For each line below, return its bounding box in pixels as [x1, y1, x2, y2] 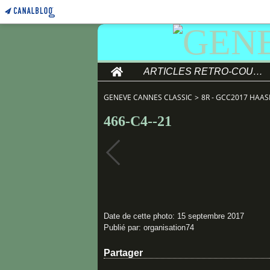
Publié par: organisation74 [104, 223, 194, 232]
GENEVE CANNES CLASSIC [104, 92, 192, 102]
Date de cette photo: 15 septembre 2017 [104, 212, 244, 221]
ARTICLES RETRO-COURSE [253, 66, 263, 77]
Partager [104, 248, 143, 258]
